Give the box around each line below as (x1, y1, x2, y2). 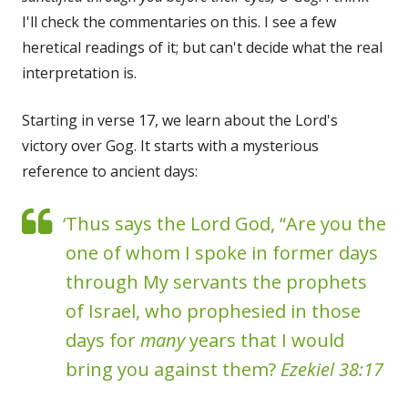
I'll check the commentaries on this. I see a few (22, 11, 336, 32)
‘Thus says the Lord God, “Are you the (63, 210, 386, 236)
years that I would (185, 327, 344, 352)
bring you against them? (66, 356, 280, 382)
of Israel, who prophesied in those (66, 298, 361, 323)
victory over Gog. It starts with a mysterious (22, 135, 319, 156)
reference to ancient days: (22, 160, 198, 181)
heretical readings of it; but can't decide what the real (22, 36, 382, 57)
